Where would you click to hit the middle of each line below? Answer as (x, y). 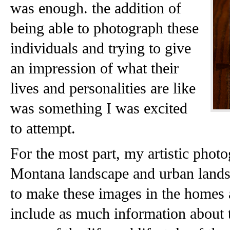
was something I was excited (99, 108)
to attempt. (43, 128)
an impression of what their (94, 68)
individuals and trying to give (101, 48)
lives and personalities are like (103, 88)
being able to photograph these (104, 28)
